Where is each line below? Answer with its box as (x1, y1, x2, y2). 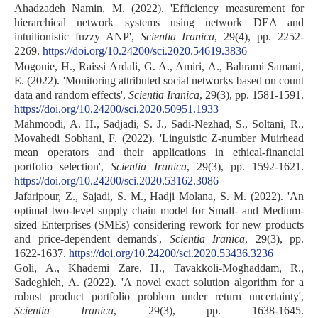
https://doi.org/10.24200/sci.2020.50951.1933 (14, 102, 219, 115)
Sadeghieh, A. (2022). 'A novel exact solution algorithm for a (14, 275, 304, 288)
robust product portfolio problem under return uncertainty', (14, 290, 304, 302)
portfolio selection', (14, 160, 111, 173)
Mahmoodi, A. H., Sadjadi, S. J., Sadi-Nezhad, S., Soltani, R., (14, 118, 304, 131)
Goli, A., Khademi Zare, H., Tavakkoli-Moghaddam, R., (14, 261, 304, 274)
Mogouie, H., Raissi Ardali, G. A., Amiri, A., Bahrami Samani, (14, 60, 304, 72)
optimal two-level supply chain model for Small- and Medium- (14, 204, 304, 216)
